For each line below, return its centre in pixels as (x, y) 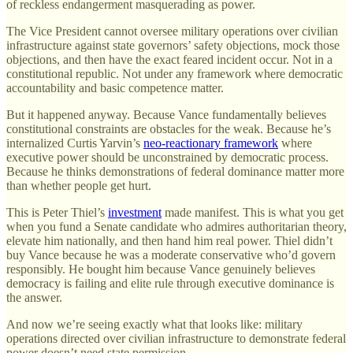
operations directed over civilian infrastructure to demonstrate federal (176, 339)
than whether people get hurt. (79, 186)
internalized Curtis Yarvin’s (75, 143)
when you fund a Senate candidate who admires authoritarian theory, (176, 227)
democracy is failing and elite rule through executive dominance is (170, 284)
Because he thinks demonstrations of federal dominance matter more (175, 172)
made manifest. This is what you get (253, 213)
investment (135, 213)
